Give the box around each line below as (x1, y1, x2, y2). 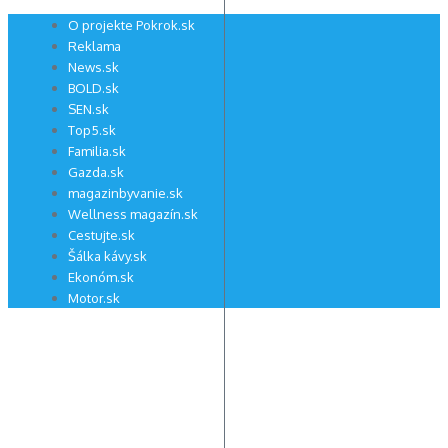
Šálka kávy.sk (68, 248, 147, 264)
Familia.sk (68, 143, 126, 159)
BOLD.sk (68, 80, 119, 96)
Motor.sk (68, 290, 120, 306)
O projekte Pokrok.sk (68, 17, 195, 33)
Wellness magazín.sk (68, 206, 198, 222)
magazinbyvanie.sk (68, 185, 183, 201)
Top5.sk (68, 122, 116, 138)
